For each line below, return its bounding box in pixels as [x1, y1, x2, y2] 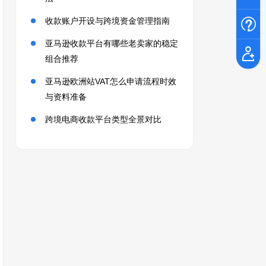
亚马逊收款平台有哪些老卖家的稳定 [45, 39, 178, 48]
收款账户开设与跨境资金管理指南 [45, 16, 170, 26]
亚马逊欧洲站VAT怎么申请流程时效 [45, 77, 176, 86]
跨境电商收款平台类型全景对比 [45, 115, 161, 124]
